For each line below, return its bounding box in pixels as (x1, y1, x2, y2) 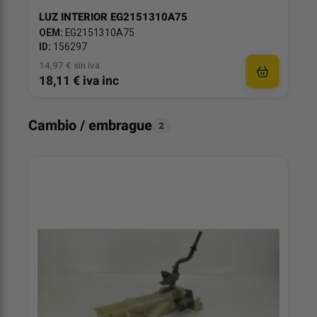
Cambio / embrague (28, 115, 152, 136)
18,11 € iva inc (39, 71, 119, 90)
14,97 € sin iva (39, 58, 100, 73)
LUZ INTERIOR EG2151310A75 (39, 8, 188, 25)
